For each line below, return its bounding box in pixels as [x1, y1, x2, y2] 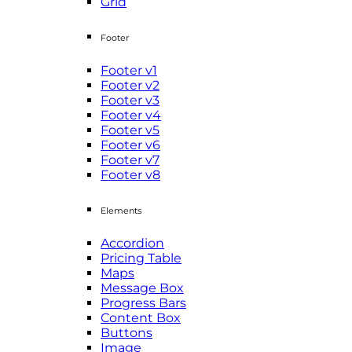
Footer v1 [101, 62, 157, 78]
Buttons [101, 324, 152, 340]
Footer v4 [101, 107, 161, 123]
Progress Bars [101, 295, 186, 310]
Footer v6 [101, 137, 160, 152]
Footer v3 [101, 92, 159, 108]
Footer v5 [101, 122, 159, 137]
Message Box [101, 280, 184, 295]
